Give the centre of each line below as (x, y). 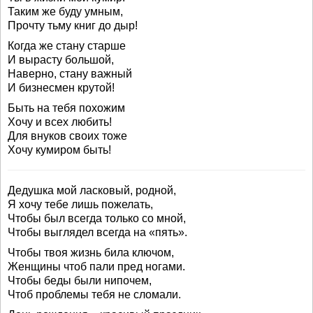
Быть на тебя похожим (66, 108)
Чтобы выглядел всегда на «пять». (97, 232)
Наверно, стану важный (70, 74)
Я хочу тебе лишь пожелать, (80, 204)
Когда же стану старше (67, 46)
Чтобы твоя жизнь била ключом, (91, 253)
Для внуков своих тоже (67, 136)
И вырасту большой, (61, 60)
